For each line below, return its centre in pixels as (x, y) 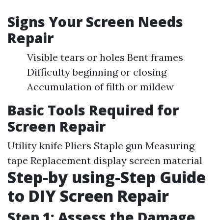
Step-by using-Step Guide (107, 177)
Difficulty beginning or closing (97, 72)
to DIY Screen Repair (88, 196)
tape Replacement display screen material (105, 160)
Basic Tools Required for (93, 110)
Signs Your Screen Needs (95, 22)
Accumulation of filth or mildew (100, 87)
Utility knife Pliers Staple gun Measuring (101, 146)
